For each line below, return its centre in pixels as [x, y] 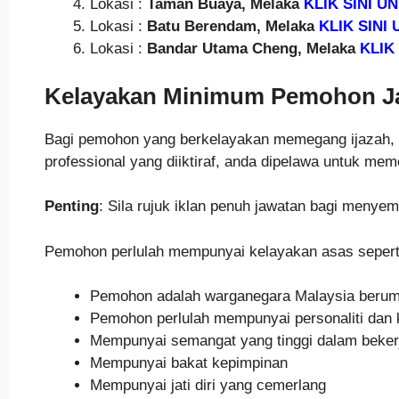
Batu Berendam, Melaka [230, 27]
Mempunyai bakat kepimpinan [188, 363]
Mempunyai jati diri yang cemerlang [208, 386]
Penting [71, 207]
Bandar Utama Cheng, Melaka [251, 49]
